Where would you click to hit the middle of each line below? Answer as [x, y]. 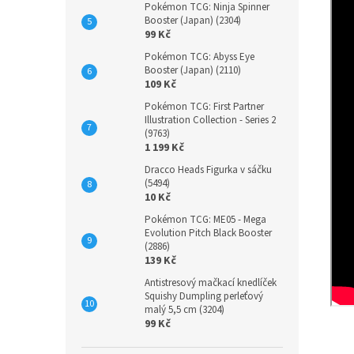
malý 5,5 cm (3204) [185, 310]
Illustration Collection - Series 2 [210, 120]
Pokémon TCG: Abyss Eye [200, 57]
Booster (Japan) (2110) [193, 70]
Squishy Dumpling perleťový [204, 296]
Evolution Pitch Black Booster [208, 233]
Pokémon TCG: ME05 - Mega [205, 220]
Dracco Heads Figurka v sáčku [208, 170]
